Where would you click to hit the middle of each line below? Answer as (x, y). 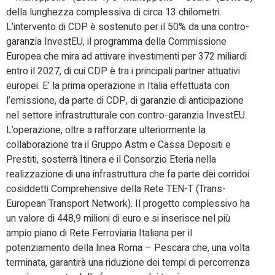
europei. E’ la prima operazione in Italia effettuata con (118, 86)
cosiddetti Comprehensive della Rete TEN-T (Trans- (116, 189)
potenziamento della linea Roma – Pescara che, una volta (128, 248)
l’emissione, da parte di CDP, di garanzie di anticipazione (125, 100)
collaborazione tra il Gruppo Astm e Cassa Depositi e (118, 145)
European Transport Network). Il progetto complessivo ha (128, 203)
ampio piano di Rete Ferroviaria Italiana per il (99, 233)
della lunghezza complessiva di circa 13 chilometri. (114, 12)
